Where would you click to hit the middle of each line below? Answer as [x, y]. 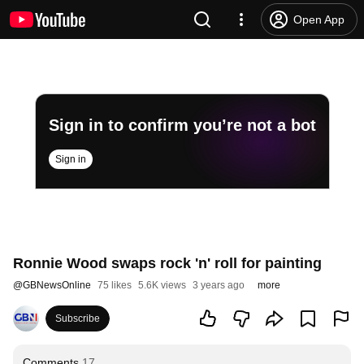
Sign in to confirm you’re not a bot [182, 125]
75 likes [115, 285]
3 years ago [219, 285]
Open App [319, 19]
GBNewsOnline [57, 285]
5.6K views [162, 285]
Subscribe [78, 318]
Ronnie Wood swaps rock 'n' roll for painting [167, 263]
